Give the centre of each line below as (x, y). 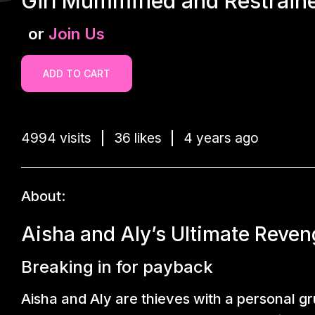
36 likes (137, 138)
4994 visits (56, 138)
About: (43, 196)
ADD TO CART (77, 73)
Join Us (77, 34)
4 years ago (221, 138)
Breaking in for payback (117, 266)
